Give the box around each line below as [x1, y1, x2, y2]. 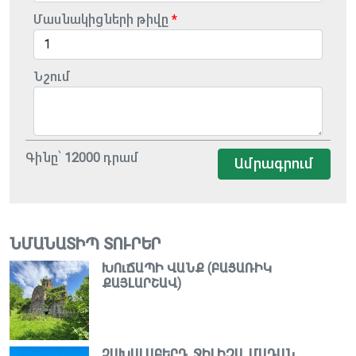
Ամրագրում [234, 157, 314, 171]
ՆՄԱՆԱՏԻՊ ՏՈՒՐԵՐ [10, 237, 161, 252]
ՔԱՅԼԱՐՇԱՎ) [102, 277, 181, 289]
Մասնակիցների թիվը [33, 14, 168, 25]
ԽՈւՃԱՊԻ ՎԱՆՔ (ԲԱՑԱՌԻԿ [102, 262, 272, 274]
